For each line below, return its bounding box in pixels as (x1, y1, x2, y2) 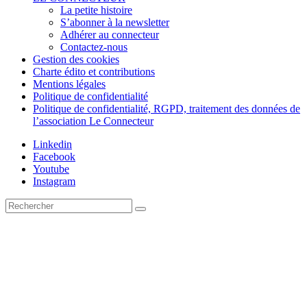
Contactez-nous (60, 41, 127, 53)
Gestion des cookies (33, 53, 119, 66)
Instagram (33, 175, 75, 188)
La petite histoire (60, 4, 132, 16)
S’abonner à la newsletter (60, 16, 169, 29)
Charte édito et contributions (33, 66, 155, 78)
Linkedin (33, 138, 72, 151)
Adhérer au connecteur (60, 29, 159, 41)
